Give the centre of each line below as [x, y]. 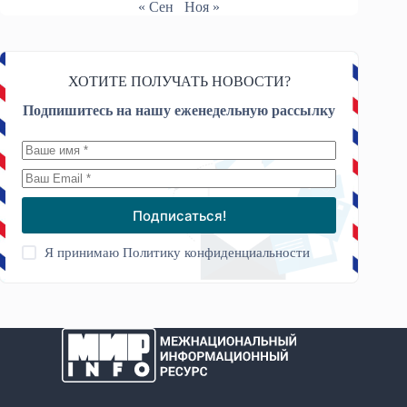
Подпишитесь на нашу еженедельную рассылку [179, 111]
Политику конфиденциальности [217, 253]
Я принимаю [84, 253]
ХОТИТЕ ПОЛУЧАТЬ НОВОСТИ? [179, 81]
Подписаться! [179, 215]
